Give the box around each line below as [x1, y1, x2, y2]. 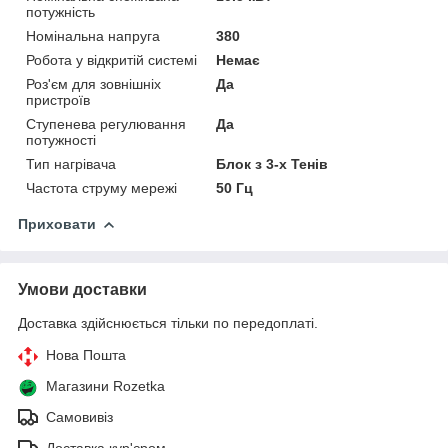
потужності [26, 131, 96, 148]
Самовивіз [46, 408, 113, 425]
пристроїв [26, 91, 90, 108]
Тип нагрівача [26, 155, 116, 172]
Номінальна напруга [26, 27, 160, 44]
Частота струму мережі [26, 179, 177, 196]
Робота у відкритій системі [26, 51, 197, 68]
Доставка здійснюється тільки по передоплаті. [18, 314, 318, 331]
